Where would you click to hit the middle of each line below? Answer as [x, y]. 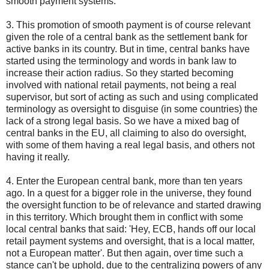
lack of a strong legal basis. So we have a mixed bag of [122, 121]
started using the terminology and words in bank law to [121, 61]
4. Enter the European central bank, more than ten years [124, 181]
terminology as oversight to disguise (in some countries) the [132, 109]
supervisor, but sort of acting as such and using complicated [132, 97]
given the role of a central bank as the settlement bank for [127, 37]
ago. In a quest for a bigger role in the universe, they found [129, 193]
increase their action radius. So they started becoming [120, 73]
